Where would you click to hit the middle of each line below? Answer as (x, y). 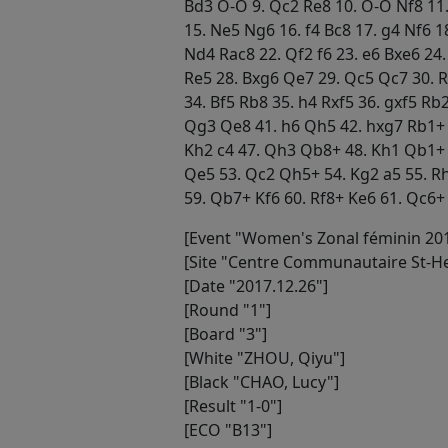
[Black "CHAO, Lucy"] (261, 381)
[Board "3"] (225, 333)
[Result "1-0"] (233, 405)
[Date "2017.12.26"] (256, 285)
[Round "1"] (227, 309)
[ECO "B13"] (228, 429)
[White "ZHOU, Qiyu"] (264, 357)
